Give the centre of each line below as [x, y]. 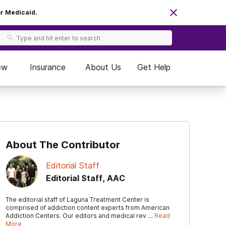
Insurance [48, 67]
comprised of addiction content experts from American [88, 208]
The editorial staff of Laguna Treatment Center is [77, 200]
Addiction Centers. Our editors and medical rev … [80, 216]
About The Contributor [63, 145]
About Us [103, 67]
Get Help [154, 67]
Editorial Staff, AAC [86, 178]
